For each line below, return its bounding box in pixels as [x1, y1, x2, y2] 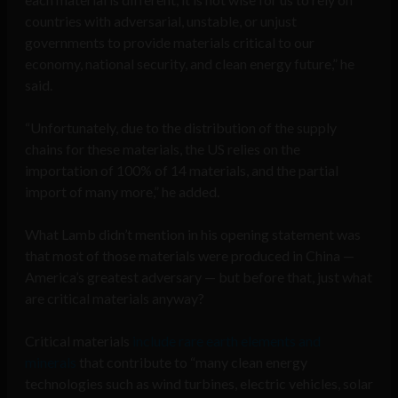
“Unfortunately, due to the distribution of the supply [25, 119, 337, 137]
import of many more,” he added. [25, 183, 219, 201]
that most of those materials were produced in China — [25, 247, 354, 265]
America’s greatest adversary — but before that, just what [25, 268, 372, 286]
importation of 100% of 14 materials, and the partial [25, 162, 338, 179]
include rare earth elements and [132, 332, 321, 350]
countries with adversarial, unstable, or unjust [25, 12, 297, 30]
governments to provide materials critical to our [25, 34, 314, 52]
